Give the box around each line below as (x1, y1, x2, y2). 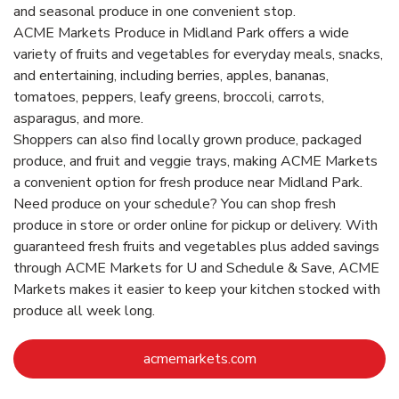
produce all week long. (13, 300, 155, 321)
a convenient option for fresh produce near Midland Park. (13, 172, 362, 192)
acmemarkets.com (142, 348, 256, 369)
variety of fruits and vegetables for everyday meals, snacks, (13, 44, 383, 64)
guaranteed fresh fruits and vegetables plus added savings (13, 236, 379, 256)
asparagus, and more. (13, 108, 143, 128)
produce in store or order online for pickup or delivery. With (13, 215, 378, 235)
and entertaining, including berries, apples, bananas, (13, 65, 329, 85)
